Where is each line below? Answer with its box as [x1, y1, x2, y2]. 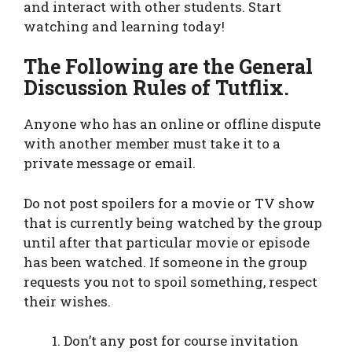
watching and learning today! [24, 16, 225, 35]
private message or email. [24, 154, 196, 173]
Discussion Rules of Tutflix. [24, 75, 289, 101]
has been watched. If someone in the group [24, 252, 307, 271]
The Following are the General [24, 53, 313, 80]
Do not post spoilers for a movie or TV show [24, 193, 315, 212]
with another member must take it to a [24, 134, 280, 153]
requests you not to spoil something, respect [24, 272, 317, 291]
